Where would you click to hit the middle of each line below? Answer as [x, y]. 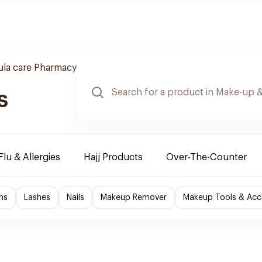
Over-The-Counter [206, 157]
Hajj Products [113, 157]
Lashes [37, 198]
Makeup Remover [134, 198]
